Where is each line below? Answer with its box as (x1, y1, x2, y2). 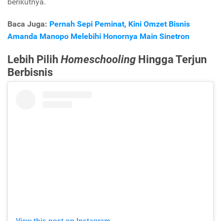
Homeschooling (61, 52, 136, 66)
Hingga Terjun (136, 52, 207, 66)
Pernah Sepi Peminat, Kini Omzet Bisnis (49, 19, 190, 29)
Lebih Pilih (7, 52, 61, 66)
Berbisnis (7, 65, 53, 78)
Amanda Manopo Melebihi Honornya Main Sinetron (7, 32, 189, 41)
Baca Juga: (7, 19, 49, 29)
